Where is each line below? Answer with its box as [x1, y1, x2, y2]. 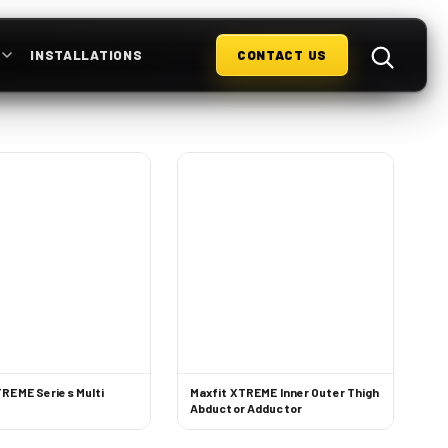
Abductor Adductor [189, 401, 302, 415]
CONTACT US [236, 47, 327, 63]
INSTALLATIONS [30, 46, 143, 63]
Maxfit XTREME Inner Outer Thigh [189, 385, 380, 399]
